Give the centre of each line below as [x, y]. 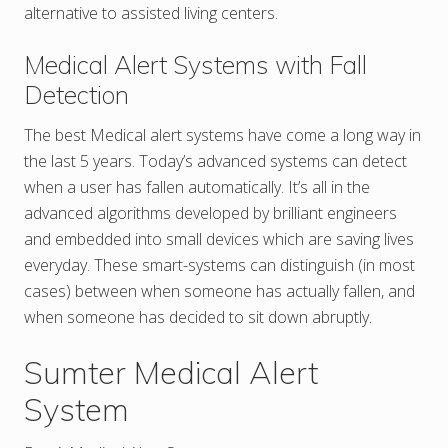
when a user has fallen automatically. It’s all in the [197, 186]
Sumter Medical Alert [171, 372]
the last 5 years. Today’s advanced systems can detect [215, 160]
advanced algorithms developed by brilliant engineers [210, 212]
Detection [76, 94]
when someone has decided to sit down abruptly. [198, 316]
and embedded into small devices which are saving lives [219, 238]
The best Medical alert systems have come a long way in [222, 134]
